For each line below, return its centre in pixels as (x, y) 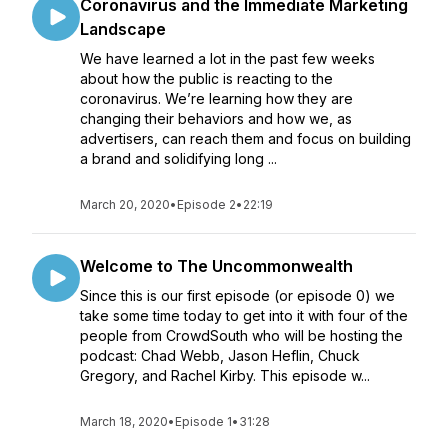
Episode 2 (206, 204)
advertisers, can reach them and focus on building (245, 138)
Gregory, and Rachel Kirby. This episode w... (225, 375)
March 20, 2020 (125, 204)
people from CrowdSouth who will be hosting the (241, 335)
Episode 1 (203, 421)
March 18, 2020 (124, 421)
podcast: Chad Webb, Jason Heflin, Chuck (220, 355)
